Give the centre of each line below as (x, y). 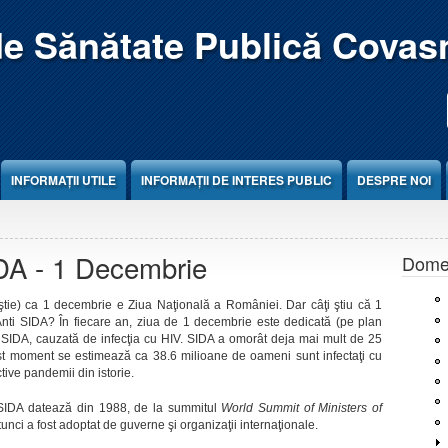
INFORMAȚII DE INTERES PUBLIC (236, 180)
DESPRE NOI (394, 180)
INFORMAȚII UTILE (63, 180)
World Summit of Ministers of (301, 408)
